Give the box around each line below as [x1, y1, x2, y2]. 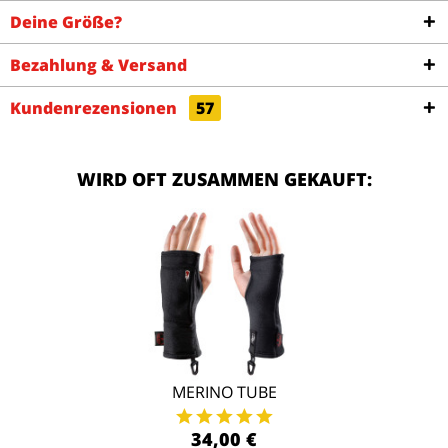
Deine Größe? [10, 11, 122, 33]
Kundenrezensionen [10, 97, 181, 119]
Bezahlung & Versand [10, 54, 187, 76]
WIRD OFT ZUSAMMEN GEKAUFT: [76, 167, 372, 191]
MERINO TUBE [171, 381, 277, 403]
